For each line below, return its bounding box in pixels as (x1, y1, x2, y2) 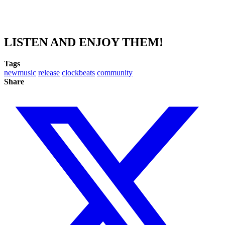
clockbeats (62, 68, 95, 77)
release (38, 68, 60, 77)
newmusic (4, 68, 36, 77)
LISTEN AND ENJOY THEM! (4, 35, 163, 49)
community (97, 68, 133, 77)
